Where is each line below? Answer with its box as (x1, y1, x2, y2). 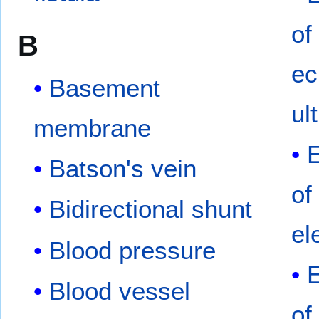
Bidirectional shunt (49, 195, 253, 224)
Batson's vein (49, 154, 197, 182)
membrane (33, 113, 152, 142)
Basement (49, 73, 161, 102)
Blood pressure (49, 236, 216, 264)
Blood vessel (49, 277, 191, 305)
